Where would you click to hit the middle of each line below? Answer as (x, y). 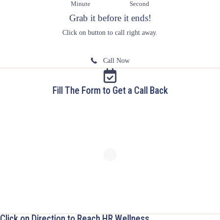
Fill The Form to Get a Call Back (110, 90)
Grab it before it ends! (110, 18)
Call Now (116, 60)
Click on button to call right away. (110, 32)
